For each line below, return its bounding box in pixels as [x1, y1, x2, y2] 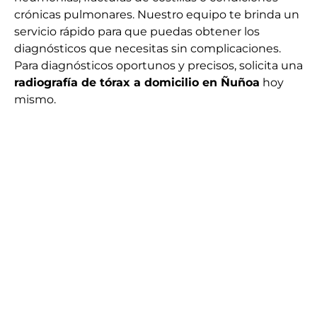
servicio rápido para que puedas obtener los [14, 25, 260, 39]
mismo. [14, 93, 56, 107]
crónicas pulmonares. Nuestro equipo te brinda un [14, 8, 299, 22]
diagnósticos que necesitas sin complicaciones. [14, 42, 281, 56]
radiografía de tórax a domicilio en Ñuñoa [14, 76, 260, 90]
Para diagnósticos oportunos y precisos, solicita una [14, 59, 303, 73]
